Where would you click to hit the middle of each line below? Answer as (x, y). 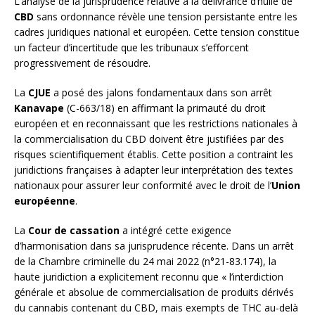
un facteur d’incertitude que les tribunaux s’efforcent (131, 48)
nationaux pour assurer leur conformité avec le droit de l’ (143, 186)
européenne (45, 201)
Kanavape (39, 108)
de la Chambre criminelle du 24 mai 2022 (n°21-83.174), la (145, 262)
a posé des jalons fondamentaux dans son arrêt (161, 93)
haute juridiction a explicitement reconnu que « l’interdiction (149, 277)
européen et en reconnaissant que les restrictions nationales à (156, 124)
